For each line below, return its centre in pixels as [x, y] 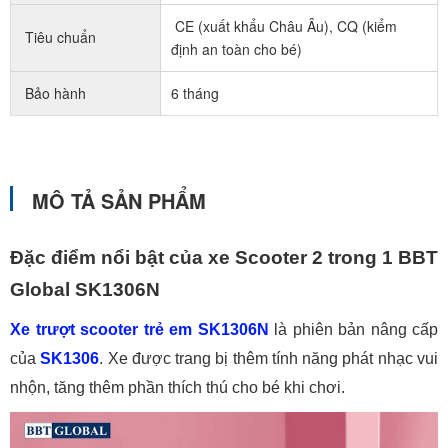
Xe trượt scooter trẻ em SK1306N [139, 329]
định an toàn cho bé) [236, 49]
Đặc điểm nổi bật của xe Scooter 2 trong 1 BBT [224, 257]
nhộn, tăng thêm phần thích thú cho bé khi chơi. [177, 387]
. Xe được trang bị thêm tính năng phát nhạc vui [269, 358]
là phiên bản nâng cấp [353, 329]
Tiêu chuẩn [58, 37]
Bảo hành [53, 93]
